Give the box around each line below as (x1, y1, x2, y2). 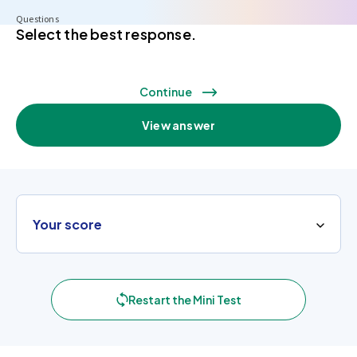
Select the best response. (16, 25, 196, 43)
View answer (141, 118, 216, 132)
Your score (33, 215, 102, 233)
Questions (16, 13, 59, 25)
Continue (139, 84, 192, 99)
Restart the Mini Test (127, 292, 241, 307)
